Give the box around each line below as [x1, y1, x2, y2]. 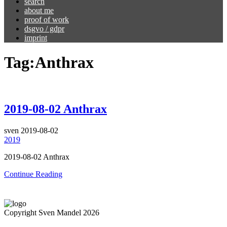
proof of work [24, 15, 69, 24]
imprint [24, 33, 47, 42]
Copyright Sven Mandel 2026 [4, 208, 99, 217]
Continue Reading [4, 169, 62, 178]
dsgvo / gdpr [24, 24, 64, 33]
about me [24, 6, 54, 15]
